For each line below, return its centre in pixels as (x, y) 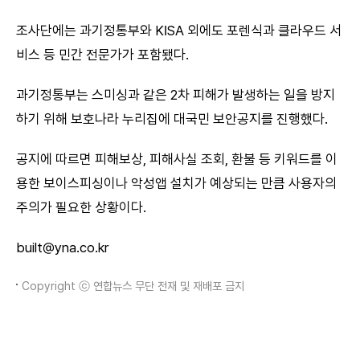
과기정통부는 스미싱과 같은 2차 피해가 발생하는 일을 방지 (176, 94)
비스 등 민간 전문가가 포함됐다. (102, 54)
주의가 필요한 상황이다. (81, 207)
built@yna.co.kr (62, 247)
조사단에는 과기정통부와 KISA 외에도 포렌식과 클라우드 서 (179, 30)
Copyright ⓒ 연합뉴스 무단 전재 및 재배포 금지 (133, 285)
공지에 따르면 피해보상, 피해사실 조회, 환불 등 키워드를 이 (177, 159)
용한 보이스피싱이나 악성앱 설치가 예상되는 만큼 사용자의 (176, 183)
